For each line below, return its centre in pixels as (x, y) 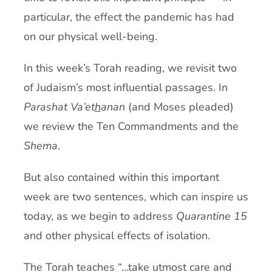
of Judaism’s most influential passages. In (125, 87)
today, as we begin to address (100, 216)
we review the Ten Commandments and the (131, 126)
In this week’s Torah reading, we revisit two (130, 68)
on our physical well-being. (90, 36)
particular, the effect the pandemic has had (129, 17)
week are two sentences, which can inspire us (136, 197)
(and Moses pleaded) (181, 107)
